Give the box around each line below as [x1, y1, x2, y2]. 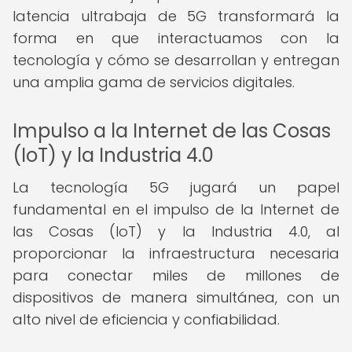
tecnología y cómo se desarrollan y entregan [13, 50, 339, 70]
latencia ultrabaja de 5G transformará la [13, 6, 339, 26]
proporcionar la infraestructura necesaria [13, 244, 339, 263]
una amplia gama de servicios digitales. [13, 72, 295, 92]
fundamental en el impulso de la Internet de [13, 200, 339, 219]
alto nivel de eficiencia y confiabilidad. [13, 310, 280, 329]
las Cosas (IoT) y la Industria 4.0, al [13, 222, 339, 241]
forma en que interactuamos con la [13, 28, 339, 48]
